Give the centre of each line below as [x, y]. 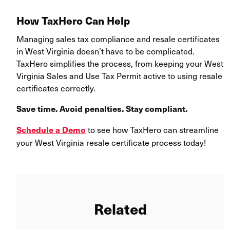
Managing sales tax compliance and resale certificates [118, 39]
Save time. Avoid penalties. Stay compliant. [102, 109]
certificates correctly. [56, 88]
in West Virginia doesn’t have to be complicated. [106, 51]
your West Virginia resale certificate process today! [111, 142]
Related [120, 209]
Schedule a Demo [51, 130]
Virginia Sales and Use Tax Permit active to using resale [119, 76]
